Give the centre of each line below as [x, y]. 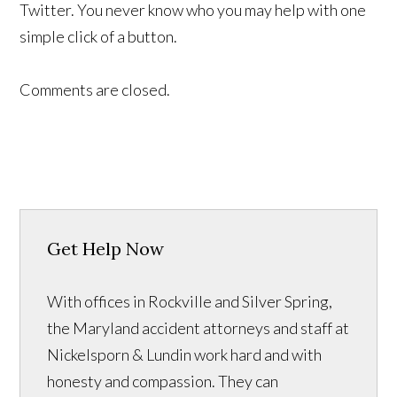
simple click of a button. [99, 37]
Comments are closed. [95, 90]
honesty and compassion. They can [163, 381]
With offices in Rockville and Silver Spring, [190, 302]
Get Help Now [106, 249]
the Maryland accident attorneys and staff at [198, 328]
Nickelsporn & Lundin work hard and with [185, 355]
